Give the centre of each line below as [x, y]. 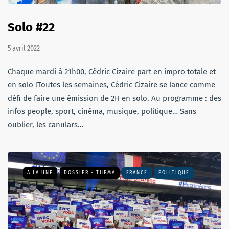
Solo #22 [31, 27]
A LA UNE [40, 173]
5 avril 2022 [24, 49]
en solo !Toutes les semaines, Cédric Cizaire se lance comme [111, 85]
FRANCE [137, 173]
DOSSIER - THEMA [90, 173]
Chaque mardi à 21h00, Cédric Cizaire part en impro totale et [112, 72]
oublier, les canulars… [45, 125]
